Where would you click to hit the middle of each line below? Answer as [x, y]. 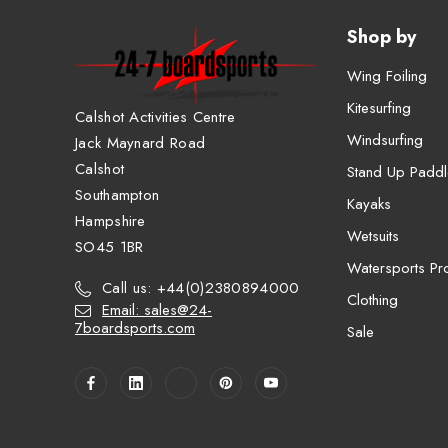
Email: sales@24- [157, 310]
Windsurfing [384, 139]
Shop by [381, 36]
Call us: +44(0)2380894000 [201, 288]
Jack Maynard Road [140, 143]
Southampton [117, 195]
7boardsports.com [135, 328]
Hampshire [110, 221]
